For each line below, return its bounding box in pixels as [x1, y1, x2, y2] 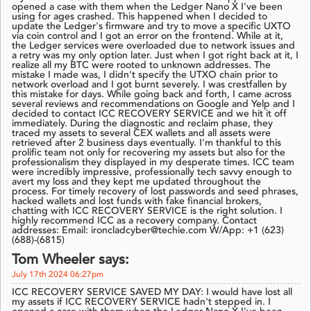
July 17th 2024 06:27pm [12, 271, 103, 280]
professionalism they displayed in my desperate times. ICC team [12, 158, 294, 168]
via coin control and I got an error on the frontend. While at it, [12, 31, 283, 42]
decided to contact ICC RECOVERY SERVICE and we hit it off [12, 109, 287, 119]
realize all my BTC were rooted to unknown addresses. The [12, 60, 271, 71]
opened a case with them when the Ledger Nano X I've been [12, 2, 283, 12]
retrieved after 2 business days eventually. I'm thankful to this [12, 138, 281, 149]
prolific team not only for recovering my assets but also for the [12, 148, 285, 158]
